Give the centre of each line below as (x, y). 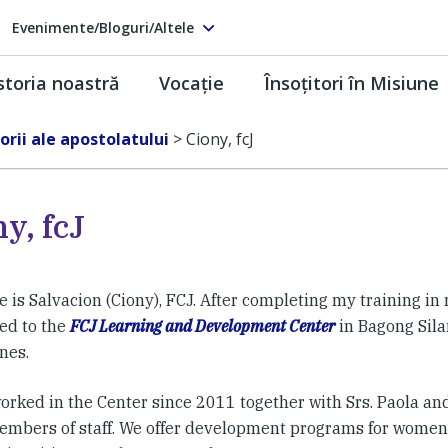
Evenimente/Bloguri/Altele (103, 27)
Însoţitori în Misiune (351, 82)
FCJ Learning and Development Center (202, 326)
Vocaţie (191, 82)
